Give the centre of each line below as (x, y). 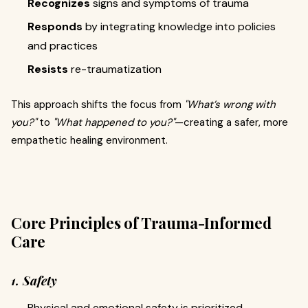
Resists (48, 69)
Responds (55, 26)
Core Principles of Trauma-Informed (141, 222)
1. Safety (34, 280)
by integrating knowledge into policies (179, 26)
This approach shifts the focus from (98, 104)
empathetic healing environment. (89, 140)
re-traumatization (115, 69)
